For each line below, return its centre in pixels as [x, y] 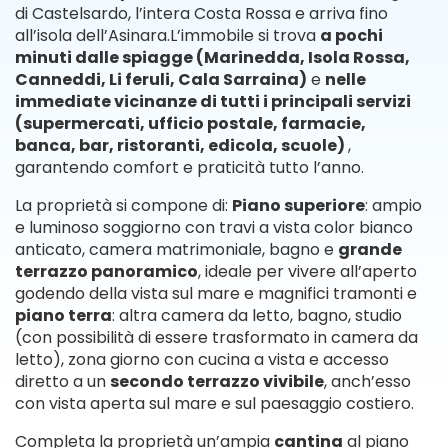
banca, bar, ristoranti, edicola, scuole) [181, 145]
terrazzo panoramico [106, 271]
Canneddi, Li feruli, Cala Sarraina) [161, 79]
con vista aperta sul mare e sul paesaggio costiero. [214, 403]
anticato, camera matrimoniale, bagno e [176, 249]
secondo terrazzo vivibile [217, 381]
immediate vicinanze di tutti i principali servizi [213, 101]
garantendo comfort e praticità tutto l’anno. [189, 167]
